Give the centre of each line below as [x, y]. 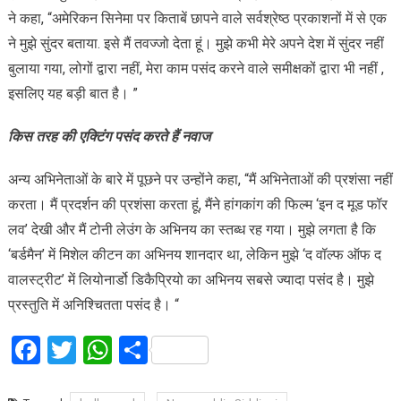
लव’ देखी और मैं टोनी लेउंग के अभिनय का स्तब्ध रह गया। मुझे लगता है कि [192, 230]
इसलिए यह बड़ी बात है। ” [73, 94]
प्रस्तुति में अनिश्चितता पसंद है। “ [93, 305]
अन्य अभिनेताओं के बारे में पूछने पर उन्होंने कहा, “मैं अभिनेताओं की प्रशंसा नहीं [200, 180]
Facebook [99, 350]
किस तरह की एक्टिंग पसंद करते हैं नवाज [109, 137]
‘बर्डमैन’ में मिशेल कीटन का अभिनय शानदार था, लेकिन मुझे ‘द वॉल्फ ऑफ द [194, 255]
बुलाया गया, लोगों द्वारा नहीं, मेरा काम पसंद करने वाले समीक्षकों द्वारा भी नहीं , [196, 69]
